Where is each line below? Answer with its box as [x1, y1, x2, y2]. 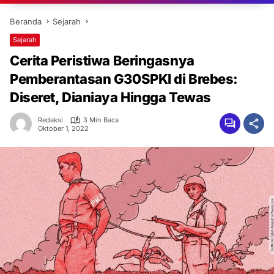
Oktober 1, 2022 [38, 124, 89, 133]
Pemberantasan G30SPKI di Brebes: [10, 71, 238, 87]
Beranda [10, 17, 42, 26]
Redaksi [38, 116, 63, 124]
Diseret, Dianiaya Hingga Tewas [10, 89, 211, 105]
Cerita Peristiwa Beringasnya [10, 53, 194, 68]
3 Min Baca [83, 116, 119, 124]
